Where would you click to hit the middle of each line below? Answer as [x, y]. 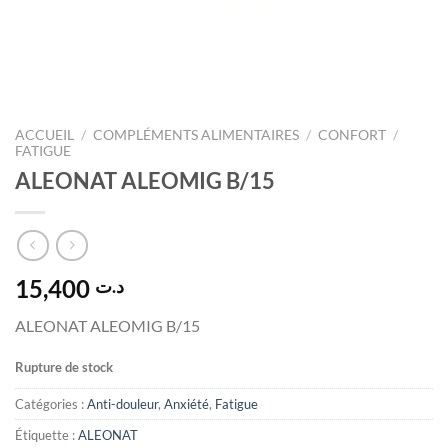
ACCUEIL [44, 135]
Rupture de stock [64, 367]
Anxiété [186, 404]
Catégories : [51, 404]
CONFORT [352, 135]
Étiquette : [46, 435]
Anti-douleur [122, 404]
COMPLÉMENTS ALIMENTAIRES [196, 135]
